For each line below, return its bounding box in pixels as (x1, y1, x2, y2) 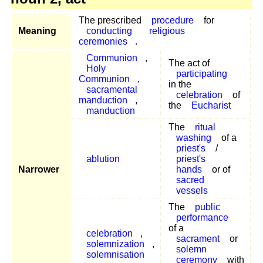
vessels (176, 185, 208, 195)
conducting (86, 25, 132, 36)
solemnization (86, 238, 144, 249)
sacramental (86, 84, 137, 95)
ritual (194, 122, 215, 132)
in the (168, 79, 191, 89)
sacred (176, 174, 204, 185)
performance (176, 212, 228, 222)
